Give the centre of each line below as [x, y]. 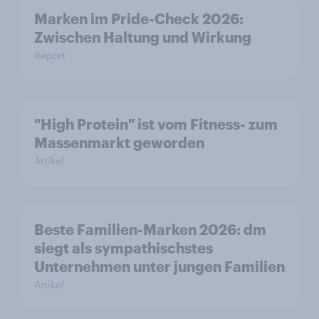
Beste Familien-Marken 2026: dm [150, 229]
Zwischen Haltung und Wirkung [143, 37]
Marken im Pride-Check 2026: [139, 19]
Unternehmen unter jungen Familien [159, 266]
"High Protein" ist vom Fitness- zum [156, 124]
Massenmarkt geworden [119, 142]
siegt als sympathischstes [124, 248]
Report [50, 55]
